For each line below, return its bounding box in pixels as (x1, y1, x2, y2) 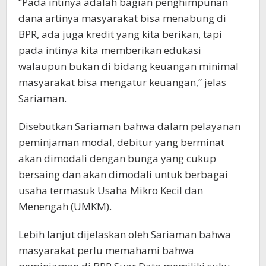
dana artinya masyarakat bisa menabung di (18, 11, 226, 26)
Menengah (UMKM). (18, 199, 112, 214)
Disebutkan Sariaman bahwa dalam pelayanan (18, 119, 240, 134)
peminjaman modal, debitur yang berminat (18, 135, 224, 150)
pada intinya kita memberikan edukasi (18, 43, 201, 58)
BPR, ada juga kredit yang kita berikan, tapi (18, 27, 222, 42)
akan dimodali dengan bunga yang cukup (18, 151, 216, 166)
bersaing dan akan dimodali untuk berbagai (18, 167, 228, 182)
